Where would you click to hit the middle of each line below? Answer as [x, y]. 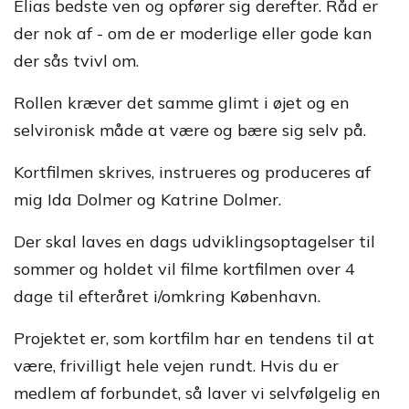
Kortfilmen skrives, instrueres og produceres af [192, 172]
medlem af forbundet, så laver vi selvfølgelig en [197, 393]
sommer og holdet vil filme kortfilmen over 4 [184, 269]
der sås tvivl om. [76, 61]
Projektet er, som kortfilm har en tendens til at [194, 338]
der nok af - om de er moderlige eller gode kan [193, 33]
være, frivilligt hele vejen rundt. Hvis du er [176, 366]
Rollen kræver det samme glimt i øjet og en [182, 103]
